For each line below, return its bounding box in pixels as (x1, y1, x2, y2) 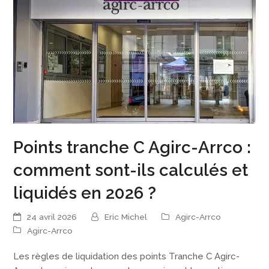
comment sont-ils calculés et (13, 160, 249, 180)
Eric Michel (104, 212, 148, 222)
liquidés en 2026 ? (13, 183, 157, 202)
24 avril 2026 (27, 212, 77, 222)
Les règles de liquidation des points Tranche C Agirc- (13, 250, 240, 262)
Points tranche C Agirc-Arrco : (13, 137, 252, 157)
